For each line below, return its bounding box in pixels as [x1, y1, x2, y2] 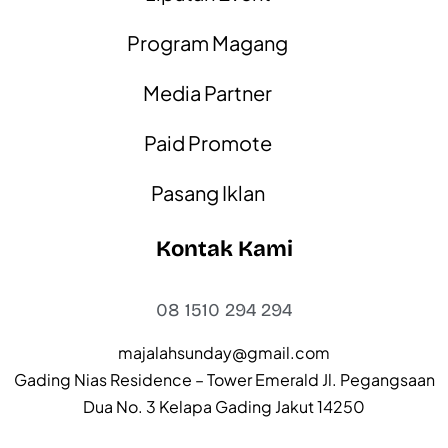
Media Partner [143, 80, 272, 106]
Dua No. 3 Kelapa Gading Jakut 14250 [83, 395, 365, 417]
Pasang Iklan [150, 180, 265, 206]
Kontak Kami [155, 236, 293, 263]
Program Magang [127, 30, 288, 56]
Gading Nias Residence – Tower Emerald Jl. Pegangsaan [13, 368, 435, 390]
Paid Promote [143, 130, 272, 156]
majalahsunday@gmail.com [118, 341, 330, 363]
